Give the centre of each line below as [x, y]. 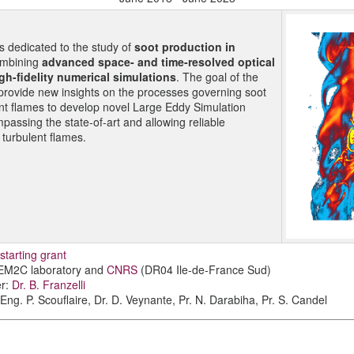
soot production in [185, 47]
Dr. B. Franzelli [48, 284]
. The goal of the [217, 77]
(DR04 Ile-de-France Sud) [204, 269]
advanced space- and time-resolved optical [158, 62]
